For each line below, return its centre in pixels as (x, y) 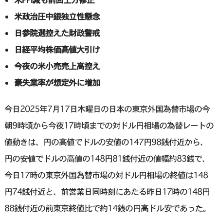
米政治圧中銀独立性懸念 (57, 17)
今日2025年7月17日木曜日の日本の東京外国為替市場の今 (107, 109)
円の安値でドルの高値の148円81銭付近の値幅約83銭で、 (107, 159)
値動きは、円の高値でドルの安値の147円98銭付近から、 (106, 142)
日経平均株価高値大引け (57, 50)
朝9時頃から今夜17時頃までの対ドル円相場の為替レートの (109, 126)
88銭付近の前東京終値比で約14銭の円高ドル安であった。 (107, 208)
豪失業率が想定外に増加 (57, 83)
